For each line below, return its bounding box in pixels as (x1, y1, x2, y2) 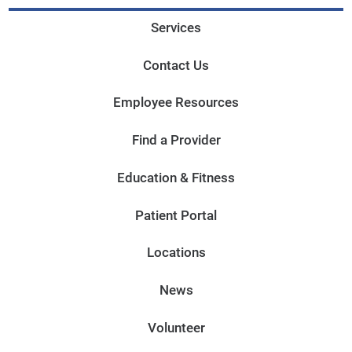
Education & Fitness (117, 169, 235, 185)
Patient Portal (135, 207, 217, 223)
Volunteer (147, 319, 205, 335)
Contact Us (143, 57, 209, 73)
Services (151, 19, 201, 35)
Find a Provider (131, 132, 221, 148)
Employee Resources (113, 94, 239, 111)
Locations (146, 244, 206, 261)
